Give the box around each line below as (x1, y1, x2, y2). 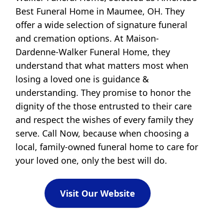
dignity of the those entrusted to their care (15, 100, 192, 112)
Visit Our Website (60, 187, 135, 200)
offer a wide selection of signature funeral (15, 19, 187, 31)
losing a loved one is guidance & (15, 73, 149, 85)
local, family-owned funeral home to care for (15, 141, 198, 153)
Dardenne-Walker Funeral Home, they (15, 46, 170, 58)
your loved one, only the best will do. (15, 155, 167, 167)
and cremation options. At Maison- (15, 32, 159, 45)
